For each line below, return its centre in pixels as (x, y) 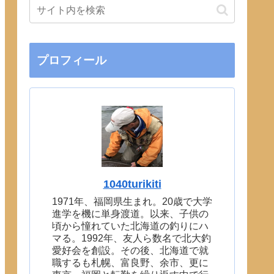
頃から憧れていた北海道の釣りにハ (130, 226)
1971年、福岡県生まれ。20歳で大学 (132, 201)
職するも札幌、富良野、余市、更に (130, 262)
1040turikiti (132, 184)
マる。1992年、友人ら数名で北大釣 (131, 238)
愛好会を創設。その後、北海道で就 (130, 250)
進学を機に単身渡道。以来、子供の (130, 213)
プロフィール (72, 60)
